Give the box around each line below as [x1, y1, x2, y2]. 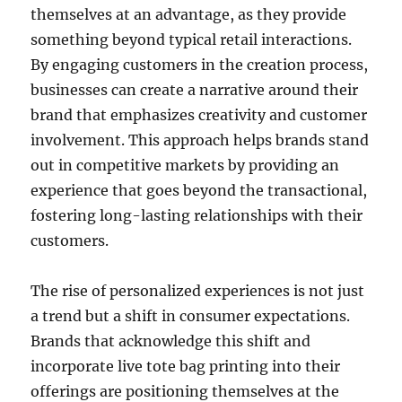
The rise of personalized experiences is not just [31, 281, 365, 300]
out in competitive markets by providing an [31, 155, 340, 174]
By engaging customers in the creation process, [31, 55, 369, 74]
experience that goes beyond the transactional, [31, 180, 368, 199]
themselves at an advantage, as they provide [31, 4, 347, 23]
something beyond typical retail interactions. [31, 30, 353, 48]
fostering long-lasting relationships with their [31, 205, 363, 224]
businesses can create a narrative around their [31, 80, 359, 99]
